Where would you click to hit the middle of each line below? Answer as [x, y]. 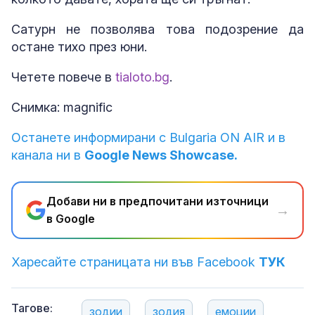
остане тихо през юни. [81, 47]
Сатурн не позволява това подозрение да [157, 30]
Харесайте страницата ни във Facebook [135, 262]
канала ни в [48, 155]
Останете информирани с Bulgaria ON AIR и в [148, 138]
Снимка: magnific [62, 108]
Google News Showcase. [161, 155]
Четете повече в [63, 77]
